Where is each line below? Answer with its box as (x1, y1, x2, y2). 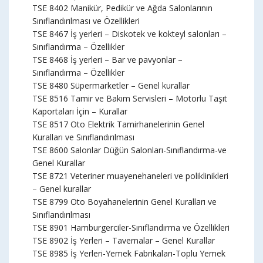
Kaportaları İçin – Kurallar (32, 106, 127, 117)
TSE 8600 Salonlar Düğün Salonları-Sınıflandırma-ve (32, 144, 227, 156)
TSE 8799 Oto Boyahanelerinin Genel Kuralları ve (32, 196, 217, 207)
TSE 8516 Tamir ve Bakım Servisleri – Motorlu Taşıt (32, 93, 227, 104)
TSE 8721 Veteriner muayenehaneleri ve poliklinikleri (32, 170, 228, 181)
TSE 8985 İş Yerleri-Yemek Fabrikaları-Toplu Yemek (32, 248, 225, 259)
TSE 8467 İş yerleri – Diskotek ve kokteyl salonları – (32, 28, 227, 39)
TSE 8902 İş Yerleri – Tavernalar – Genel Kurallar (32, 235, 215, 246)
